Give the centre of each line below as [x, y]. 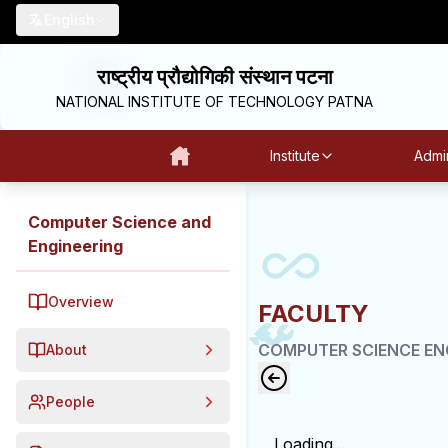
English [69, 19]
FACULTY [314, 313]
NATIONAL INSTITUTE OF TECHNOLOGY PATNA [214, 101]
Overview [81, 301]
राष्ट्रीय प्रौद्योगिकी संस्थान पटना [214, 77]
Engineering [75, 246]
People [70, 401]
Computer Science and [119, 222]
